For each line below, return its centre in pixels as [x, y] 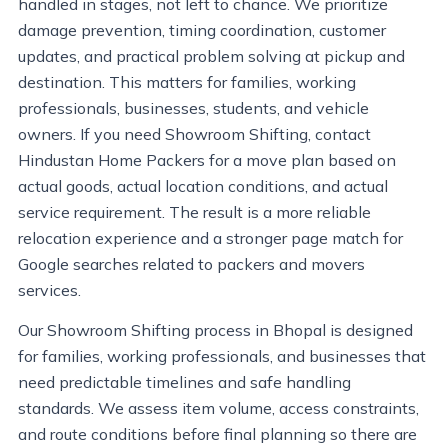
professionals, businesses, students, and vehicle [193, 108]
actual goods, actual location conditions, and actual [203, 186]
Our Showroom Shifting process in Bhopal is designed [215, 330]
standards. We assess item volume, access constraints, [218, 408]
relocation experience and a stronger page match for [210, 238]
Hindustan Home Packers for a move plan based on [207, 160]
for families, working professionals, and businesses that [222, 356]
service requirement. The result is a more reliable [194, 212]
